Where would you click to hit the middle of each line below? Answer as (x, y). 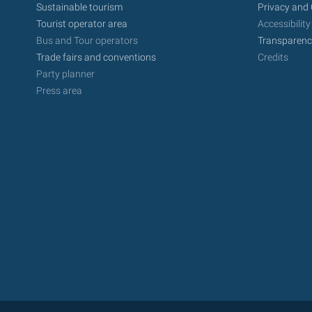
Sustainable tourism (79, 8)
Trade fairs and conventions (96, 58)
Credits (273, 58)
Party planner (65, 74)
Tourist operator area (82, 24)
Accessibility (284, 24)
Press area (59, 91)
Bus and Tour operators (87, 41)
